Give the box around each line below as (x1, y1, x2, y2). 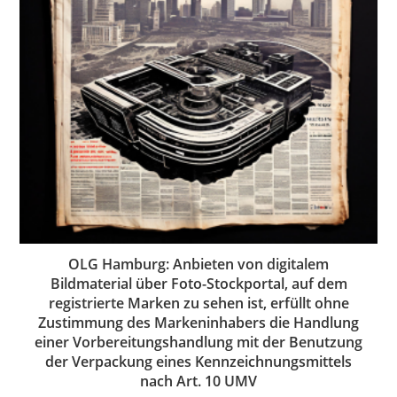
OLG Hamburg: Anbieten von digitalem (68, 253, 329, 274)
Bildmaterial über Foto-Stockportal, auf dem (50, 273, 347, 293)
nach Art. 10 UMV (140, 370, 257, 391)
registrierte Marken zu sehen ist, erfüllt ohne (48, 292, 349, 313)
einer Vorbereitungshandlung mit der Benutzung (35, 331, 362, 352)
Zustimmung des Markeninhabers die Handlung (38, 312, 359, 332)
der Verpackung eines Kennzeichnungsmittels (45, 351, 352, 371)
